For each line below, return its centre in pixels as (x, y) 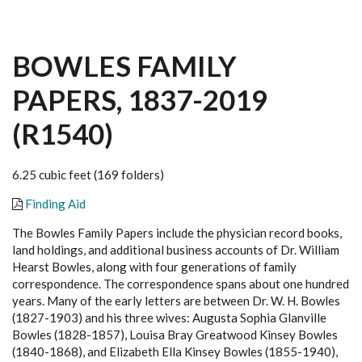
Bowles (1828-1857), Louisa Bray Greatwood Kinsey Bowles (175, 335)
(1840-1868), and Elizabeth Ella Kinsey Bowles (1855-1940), (175, 351)
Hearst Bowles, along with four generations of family (154, 267)
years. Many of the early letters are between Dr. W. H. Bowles (176, 301)
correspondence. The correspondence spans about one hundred (181, 284)
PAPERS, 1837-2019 (140, 99)
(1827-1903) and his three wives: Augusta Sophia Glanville (169, 318)
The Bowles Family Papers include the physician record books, (177, 233)
